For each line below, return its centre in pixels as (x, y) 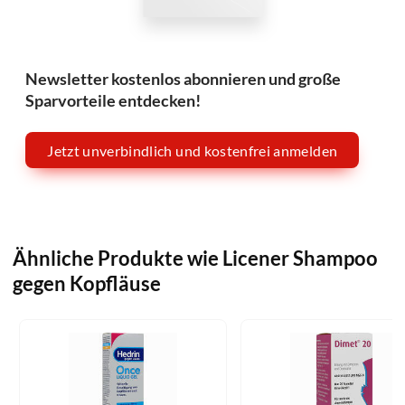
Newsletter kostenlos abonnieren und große (184, 78)
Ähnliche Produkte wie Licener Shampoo (196, 258)
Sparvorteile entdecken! (113, 100)
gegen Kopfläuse (87, 283)
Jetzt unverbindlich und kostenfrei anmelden (193, 150)
